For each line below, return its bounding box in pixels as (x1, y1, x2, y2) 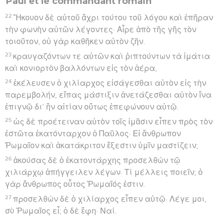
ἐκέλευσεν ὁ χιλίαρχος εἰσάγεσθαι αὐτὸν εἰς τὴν (13, 79, 207, 87)
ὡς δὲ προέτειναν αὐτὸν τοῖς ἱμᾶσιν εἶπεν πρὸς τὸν (13, 117, 213, 126)
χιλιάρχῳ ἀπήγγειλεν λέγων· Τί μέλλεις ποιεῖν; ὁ (5, 168, 203, 176)
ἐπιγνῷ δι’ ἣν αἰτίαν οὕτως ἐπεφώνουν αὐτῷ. (5, 103, 179, 111)
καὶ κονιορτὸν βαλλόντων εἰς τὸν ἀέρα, (5, 64, 157, 72)
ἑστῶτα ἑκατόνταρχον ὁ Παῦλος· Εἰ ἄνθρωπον (5, 129, 181, 138)
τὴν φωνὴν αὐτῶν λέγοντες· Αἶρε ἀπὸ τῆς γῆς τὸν (5, 25, 196, 34)
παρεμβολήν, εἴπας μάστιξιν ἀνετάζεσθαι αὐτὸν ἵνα (5, 91, 212, 99)
